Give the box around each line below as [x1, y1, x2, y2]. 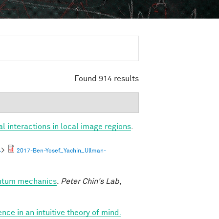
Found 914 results [74, 74, 139, 83]
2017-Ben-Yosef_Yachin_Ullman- [17, 148, 106, 154]
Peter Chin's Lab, [61, 177, 121, 185]
